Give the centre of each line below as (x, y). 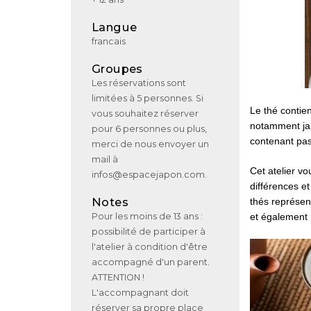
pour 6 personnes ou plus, (149, 129)
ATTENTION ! (118, 277)
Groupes (117, 69)
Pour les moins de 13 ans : (147, 216)
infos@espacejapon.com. (149, 175)
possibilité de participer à (149, 231)
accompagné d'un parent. (151, 262)
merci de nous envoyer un (150, 144)
